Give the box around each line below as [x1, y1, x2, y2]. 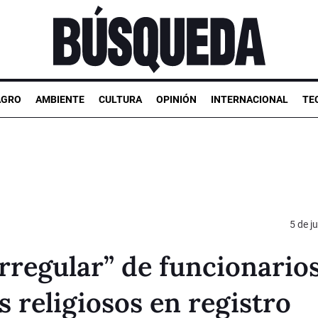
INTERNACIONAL [211, 93, 288, 105]
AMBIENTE [35, 93, 84, 105]
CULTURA [99, 93, 142, 105]
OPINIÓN [156, 93, 197, 105]
